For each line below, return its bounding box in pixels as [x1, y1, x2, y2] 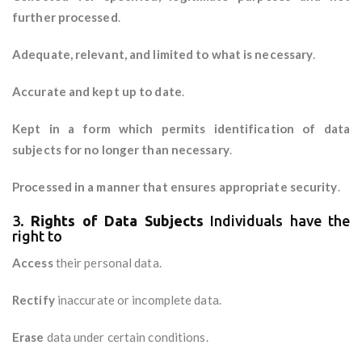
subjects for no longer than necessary [12, 142, 229, 158]
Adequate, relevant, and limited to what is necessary [12, 47, 314, 62]
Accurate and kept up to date [12, 84, 182, 99]
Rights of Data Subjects [31, 213, 211, 229]
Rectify [12, 293, 55, 308]
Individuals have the [210, 213, 351, 229]
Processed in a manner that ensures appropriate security [12, 179, 338, 195]
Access [12, 255, 53, 271]
